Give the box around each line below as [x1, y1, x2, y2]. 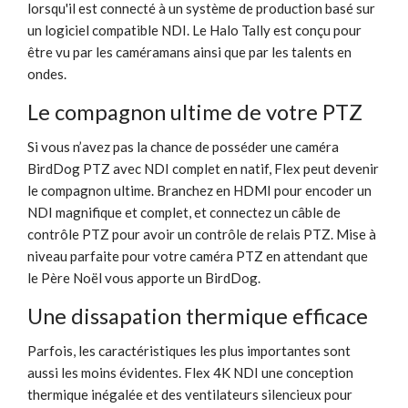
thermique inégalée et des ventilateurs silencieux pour [27, 385, 352, 403]
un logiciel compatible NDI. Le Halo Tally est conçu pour [27, 21, 362, 38]
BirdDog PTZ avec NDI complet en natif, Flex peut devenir [27, 159, 379, 177]
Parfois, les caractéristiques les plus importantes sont [27, 342, 351, 359]
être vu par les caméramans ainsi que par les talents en [27, 43, 352, 60]
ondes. [27, 65, 66, 82]
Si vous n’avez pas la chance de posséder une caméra [27, 138, 339, 155]
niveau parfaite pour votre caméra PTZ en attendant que [27, 247, 368, 264]
